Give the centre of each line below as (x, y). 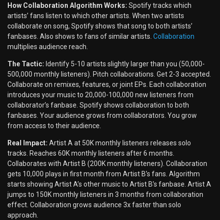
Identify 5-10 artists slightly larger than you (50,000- (124, 64)
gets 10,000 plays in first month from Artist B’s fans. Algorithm (104, 174)
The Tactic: (26, 64)
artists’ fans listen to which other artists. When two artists (96, 16)
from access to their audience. (54, 126)
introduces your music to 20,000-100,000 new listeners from (100, 95)
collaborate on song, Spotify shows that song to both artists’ (100, 26)
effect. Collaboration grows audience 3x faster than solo (94, 205)
